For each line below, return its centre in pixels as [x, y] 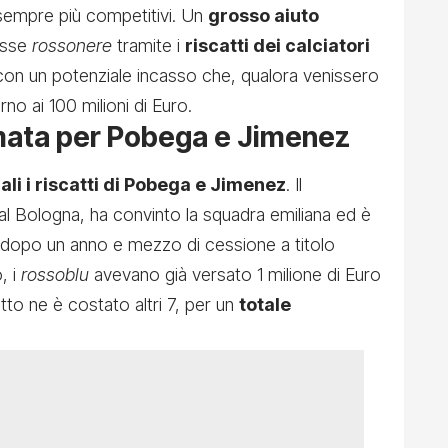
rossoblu [57, 275]
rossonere [74, 46]
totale [265, 305]
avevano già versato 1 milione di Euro [237, 275]
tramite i [151, 46]
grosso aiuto [263, 16]
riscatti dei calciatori [277, 46]
